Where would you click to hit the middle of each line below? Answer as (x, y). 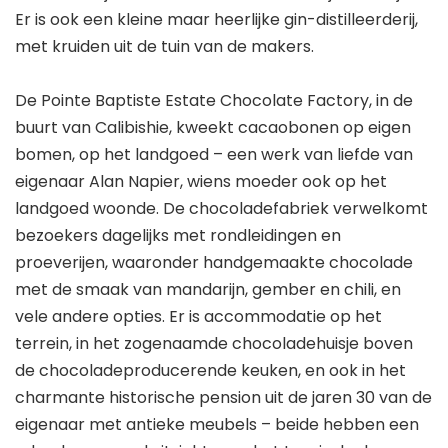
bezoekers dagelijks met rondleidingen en (178, 236)
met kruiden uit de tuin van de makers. (164, 47)
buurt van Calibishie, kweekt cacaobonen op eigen (213, 128)
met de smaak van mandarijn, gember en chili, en (208, 290)
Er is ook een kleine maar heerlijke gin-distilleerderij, (216, 20)
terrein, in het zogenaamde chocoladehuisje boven (214, 344)
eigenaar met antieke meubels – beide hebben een (217, 425)
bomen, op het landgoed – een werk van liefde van (214, 155)
